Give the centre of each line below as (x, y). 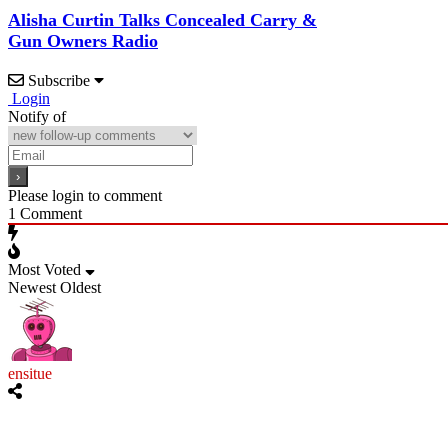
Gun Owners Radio (83, 41)
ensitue (30, 373)
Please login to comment (85, 195)
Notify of (37, 116)
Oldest (80, 287)
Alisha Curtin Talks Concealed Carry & (162, 20)
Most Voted (44, 269)
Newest (32, 287)
